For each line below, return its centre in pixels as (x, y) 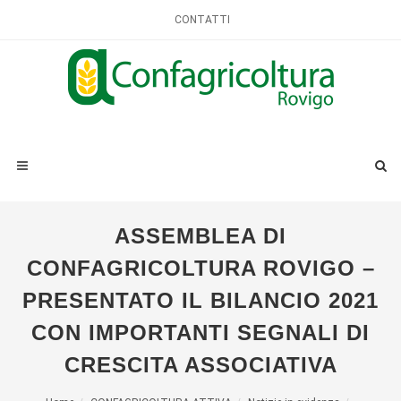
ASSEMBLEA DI (200, 236)
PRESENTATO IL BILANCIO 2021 (200, 300)
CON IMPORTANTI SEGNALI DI (200, 333)
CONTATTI (202, 20)
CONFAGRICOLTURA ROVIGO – (200, 268)
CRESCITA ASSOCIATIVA (200, 365)
